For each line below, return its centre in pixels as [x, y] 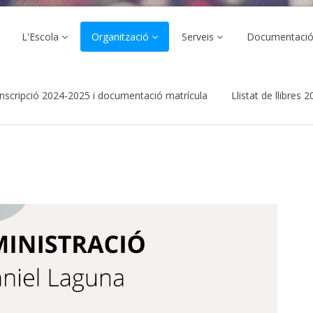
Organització [121, 37]
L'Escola [41, 37]
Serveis [198, 37]
